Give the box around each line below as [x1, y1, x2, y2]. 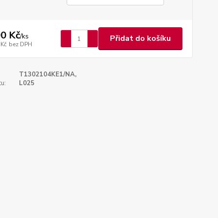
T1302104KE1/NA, [18, 70, 76, 79]
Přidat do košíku [109, 33, 171, 44]
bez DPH [8, 40, 32, 48]
